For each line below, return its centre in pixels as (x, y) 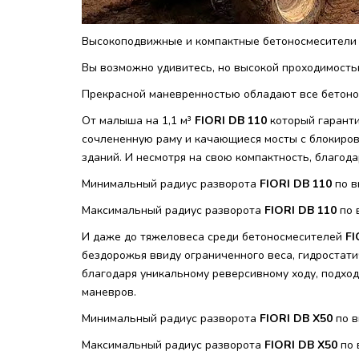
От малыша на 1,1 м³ (138, 121)
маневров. (109, 292)
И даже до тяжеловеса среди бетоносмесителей (214, 237)
